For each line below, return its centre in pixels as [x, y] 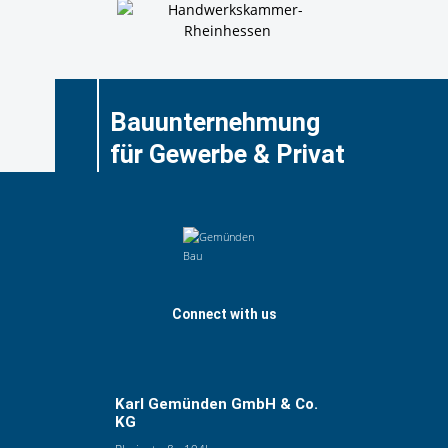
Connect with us [224, 313]
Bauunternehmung [214, 121]
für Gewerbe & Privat [227, 153]
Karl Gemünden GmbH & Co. [217, 404]
